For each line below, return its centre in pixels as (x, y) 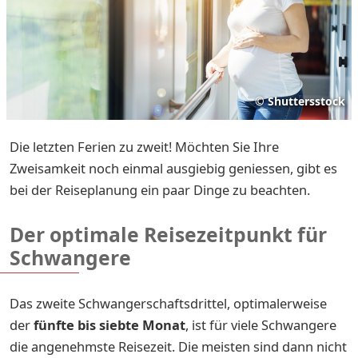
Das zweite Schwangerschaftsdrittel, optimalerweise (168, 303)
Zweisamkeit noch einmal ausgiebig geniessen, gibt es (173, 168)
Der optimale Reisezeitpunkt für (168, 234)
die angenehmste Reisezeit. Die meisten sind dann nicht (178, 346)
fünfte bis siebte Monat (109, 324)
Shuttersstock (306, 101)
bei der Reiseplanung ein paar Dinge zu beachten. (160, 189)
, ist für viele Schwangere (261, 324)
